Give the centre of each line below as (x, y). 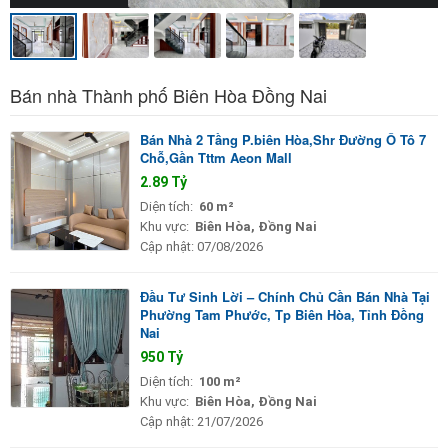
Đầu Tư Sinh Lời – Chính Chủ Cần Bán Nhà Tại (285, 296)
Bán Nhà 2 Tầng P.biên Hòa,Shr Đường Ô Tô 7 (283, 139)
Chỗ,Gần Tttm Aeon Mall (216, 157)
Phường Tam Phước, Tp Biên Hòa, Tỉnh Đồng (282, 314)
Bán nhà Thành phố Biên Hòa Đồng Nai (168, 94)
